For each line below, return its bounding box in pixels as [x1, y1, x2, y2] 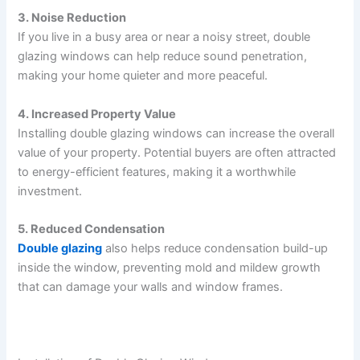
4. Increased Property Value [18, 106, 177, 121]
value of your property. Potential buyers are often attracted [18, 145, 337, 160]
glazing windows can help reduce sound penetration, [18, 49, 308, 64]
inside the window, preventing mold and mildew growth [18, 260, 321, 276]
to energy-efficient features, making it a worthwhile [18, 164, 297, 179]
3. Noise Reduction [18, 10, 127, 26]
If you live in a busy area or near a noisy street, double [18, 30, 311, 45]
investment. [18, 183, 83, 198]
